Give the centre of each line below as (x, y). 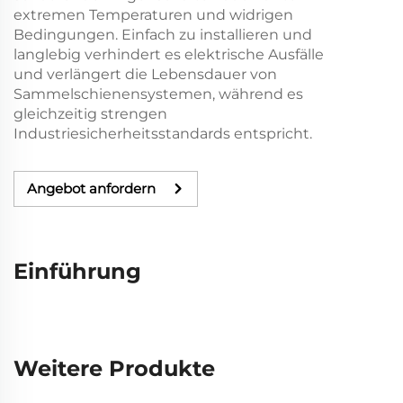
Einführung (77, 271)
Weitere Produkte (114, 368)
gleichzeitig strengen (90, 113)
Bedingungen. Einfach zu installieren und (163, 34)
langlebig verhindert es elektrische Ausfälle (169, 54)
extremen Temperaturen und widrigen (153, 14)
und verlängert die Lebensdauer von (145, 74)
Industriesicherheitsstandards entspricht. (163, 133)
